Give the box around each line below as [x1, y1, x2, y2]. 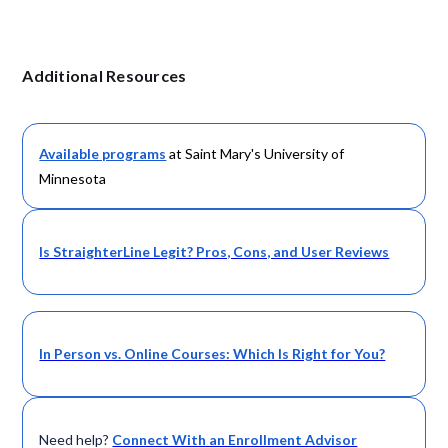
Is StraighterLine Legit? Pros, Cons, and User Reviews [39, 243, 390, 261]
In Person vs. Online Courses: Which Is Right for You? [39, 345, 386, 363]
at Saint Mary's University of [169, 144, 345, 162]
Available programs [39, 144, 167, 162]
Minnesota [39, 169, 107, 187]
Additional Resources [22, 65, 187, 85]
